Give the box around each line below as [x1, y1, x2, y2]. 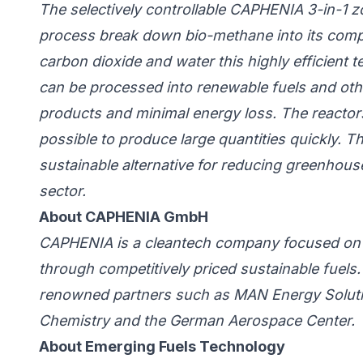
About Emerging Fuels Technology [39, 338, 285, 356]
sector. [39, 182, 86, 200]
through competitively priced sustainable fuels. [39, 260, 361, 278]
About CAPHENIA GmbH [39, 208, 208, 226]
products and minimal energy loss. [39, 105, 276, 122]
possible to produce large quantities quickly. [39, 130, 341, 148]
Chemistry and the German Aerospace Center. [39, 312, 355, 330]
